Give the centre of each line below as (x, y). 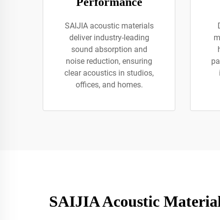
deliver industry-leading (109, 38)
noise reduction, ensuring (109, 61)
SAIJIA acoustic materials (109, 26)
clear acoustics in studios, (109, 73)
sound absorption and (109, 49)
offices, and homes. (109, 85)
